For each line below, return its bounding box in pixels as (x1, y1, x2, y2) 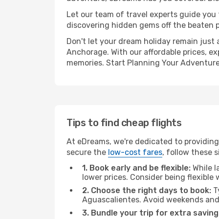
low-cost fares (108, 148, 162, 157)
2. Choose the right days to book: (82, 186, 211, 195)
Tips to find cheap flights (66, 117, 182, 129)
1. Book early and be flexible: (82, 163, 191, 173)
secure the (66, 148, 108, 157)
